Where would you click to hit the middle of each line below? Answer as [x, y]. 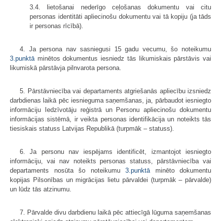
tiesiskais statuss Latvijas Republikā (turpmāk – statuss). [92, 128]
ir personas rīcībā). [56, 26]
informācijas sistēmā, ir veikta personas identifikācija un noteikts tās [110, 119]
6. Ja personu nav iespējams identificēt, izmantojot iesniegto [115, 151]
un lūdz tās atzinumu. [41, 189]
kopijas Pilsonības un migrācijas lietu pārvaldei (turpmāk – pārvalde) [110, 180]
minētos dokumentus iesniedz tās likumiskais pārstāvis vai [123, 58]
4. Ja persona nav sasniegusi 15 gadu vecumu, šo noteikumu [115, 49]
